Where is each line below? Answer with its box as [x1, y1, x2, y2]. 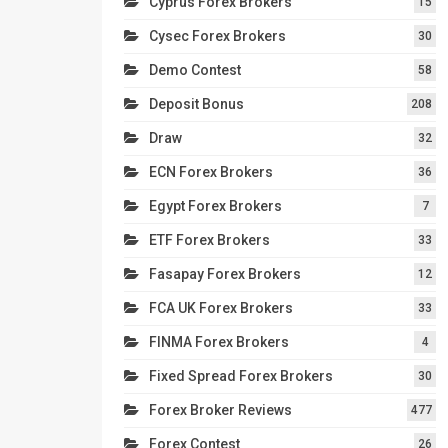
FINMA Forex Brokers [149, 333, 289, 350]
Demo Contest [149, 61, 241, 78]
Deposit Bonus [149, 95, 244, 112]
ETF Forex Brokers [149, 231, 270, 248]
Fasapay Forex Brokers [149, 265, 301, 282]
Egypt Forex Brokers [149, 197, 282, 214]
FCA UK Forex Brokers [149, 299, 293, 316]
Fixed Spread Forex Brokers [149, 367, 333, 384]
